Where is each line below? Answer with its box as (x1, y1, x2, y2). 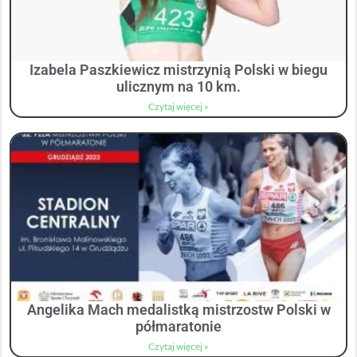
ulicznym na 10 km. (116, 78, 241, 96)
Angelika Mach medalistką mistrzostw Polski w (26, 301, 331, 319)
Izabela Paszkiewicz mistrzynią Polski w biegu (29, 61, 328, 79)
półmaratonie (135, 318, 222, 335)
